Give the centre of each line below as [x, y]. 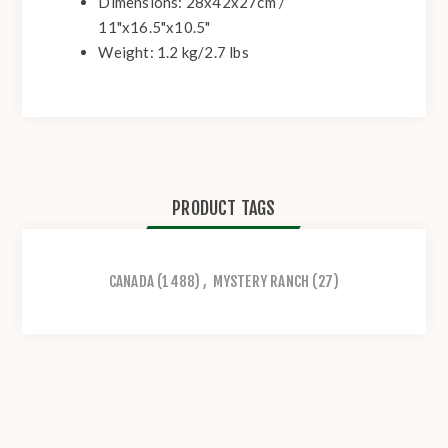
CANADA [131, 282]
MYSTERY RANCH [261, 282]
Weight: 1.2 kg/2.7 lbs [173, 52]
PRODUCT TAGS [224, 208]
